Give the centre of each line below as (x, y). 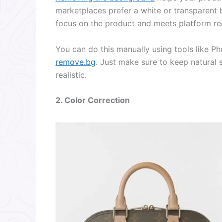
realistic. (71, 75)
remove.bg (76, 62)
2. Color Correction (93, 100)
